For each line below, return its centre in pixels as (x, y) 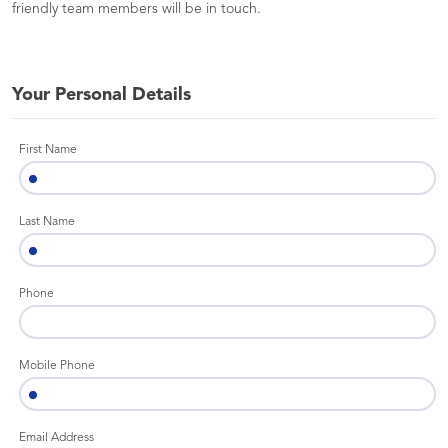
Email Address (56, 438)
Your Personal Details (101, 95)
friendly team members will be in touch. (136, 9)
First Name (48, 150)
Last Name (47, 222)
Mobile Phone (57, 366)
